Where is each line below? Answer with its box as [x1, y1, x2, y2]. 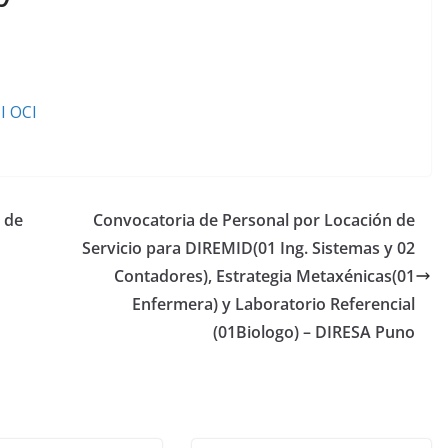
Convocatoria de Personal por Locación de [93, 208, 415, 231]
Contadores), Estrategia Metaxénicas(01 [114, 264, 415, 287]
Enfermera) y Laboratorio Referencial [132, 292, 415, 315]
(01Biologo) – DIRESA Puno [213, 320, 415, 343]
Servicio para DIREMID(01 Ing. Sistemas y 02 [82, 236, 415, 259]
